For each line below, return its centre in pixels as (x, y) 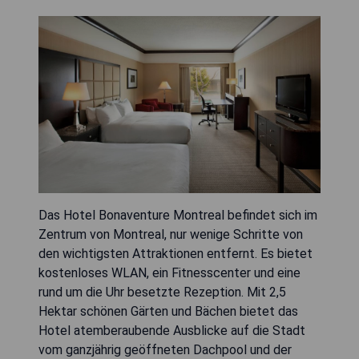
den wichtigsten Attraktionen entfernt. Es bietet (175, 254)
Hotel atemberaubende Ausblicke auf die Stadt (172, 331)
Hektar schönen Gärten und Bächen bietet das (168, 312)
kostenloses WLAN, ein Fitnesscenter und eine (169, 273)
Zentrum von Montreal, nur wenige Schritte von (171, 235)
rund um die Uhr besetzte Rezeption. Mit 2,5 (162, 292)
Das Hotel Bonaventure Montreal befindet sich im (178, 216)
